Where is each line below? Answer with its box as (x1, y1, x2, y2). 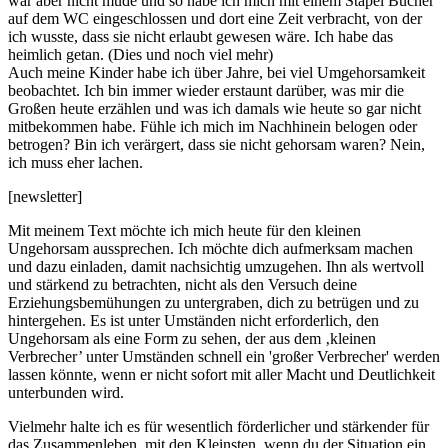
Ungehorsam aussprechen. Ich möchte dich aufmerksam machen (8, 240, 413, 258)
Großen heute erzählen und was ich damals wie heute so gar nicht (8, 100, 421, 118)
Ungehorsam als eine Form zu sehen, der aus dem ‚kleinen (8, 330, 376, 348)
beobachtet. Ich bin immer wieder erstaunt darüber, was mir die (8, 82, 404, 100)
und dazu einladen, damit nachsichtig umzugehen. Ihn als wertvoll (8, 258, 424, 276)
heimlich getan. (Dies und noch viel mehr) (8, 46, 273, 64)
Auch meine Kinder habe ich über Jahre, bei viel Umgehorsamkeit (8, 64, 425, 82)
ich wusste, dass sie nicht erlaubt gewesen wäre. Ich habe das (8, 28, 393, 46)
